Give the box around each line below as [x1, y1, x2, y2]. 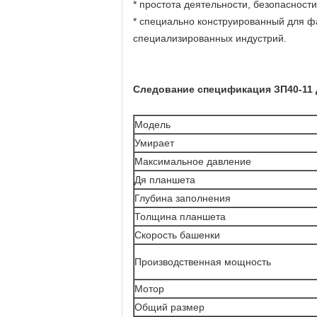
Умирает [134, 137, 174, 149]
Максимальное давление [134, 156, 251, 167]
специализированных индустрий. [133, 33, 287, 44]
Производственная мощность [134, 256, 271, 267]
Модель [134, 119, 171, 130]
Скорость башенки [134, 229, 220, 241]
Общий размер [134, 301, 204, 313]
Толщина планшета [134, 211, 226, 222]
